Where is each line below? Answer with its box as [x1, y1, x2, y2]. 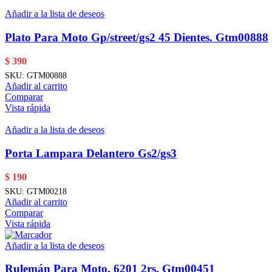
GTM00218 [27, 186, 67, 196]
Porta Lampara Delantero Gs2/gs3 [5, 146, 177, 160]
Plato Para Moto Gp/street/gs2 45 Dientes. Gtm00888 [5, 31, 268, 44]
